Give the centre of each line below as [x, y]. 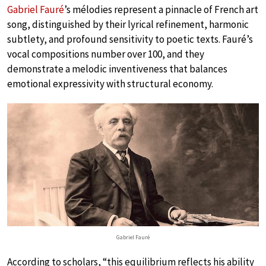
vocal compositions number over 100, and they [106, 54]
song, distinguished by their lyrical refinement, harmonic [128, 24]
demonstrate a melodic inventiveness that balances [117, 69]
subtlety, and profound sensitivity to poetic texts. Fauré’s [130, 39]
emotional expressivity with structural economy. [110, 84]
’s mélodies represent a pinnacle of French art [161, 9]
